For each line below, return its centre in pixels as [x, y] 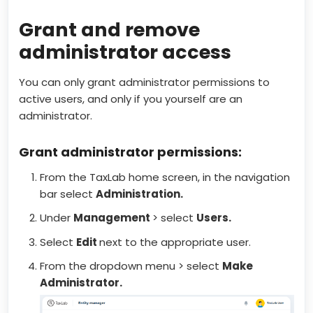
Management [113, 218]
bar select [68, 194]
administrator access [125, 52]
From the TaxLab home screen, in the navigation [165, 177]
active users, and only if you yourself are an [131, 99]
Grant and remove [110, 29]
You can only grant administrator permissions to [145, 82]
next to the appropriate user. [175, 242]
